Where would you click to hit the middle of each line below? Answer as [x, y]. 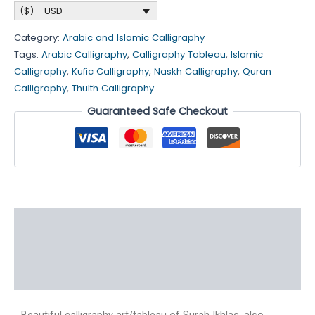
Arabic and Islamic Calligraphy [134, 37]
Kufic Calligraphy [110, 71]
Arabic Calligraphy [84, 54]
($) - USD [41, 11]
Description [43, 222]
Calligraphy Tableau [179, 54]
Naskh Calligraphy [196, 71]
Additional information [72, 249]
